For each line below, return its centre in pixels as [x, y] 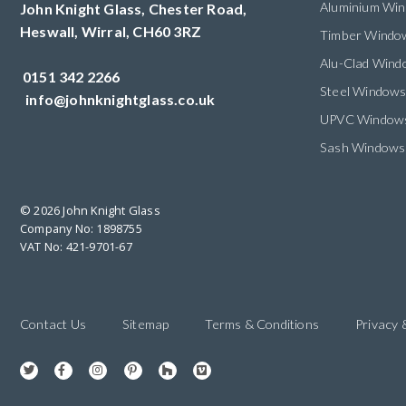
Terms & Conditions [262, 324]
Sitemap [146, 324]
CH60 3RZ [167, 32]
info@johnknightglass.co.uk [121, 100]
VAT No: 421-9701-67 [76, 247]
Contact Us [53, 324]
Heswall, [49, 32]
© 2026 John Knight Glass [90, 211]
